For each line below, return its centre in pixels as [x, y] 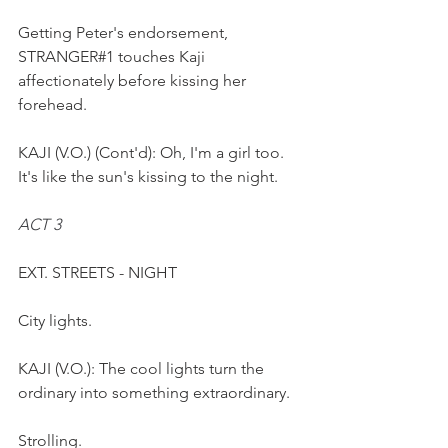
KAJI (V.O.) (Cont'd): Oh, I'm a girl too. [153, 152]
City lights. [55, 320]
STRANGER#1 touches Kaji [113, 56]
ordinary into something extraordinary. [156, 392]
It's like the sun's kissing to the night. [148, 176]
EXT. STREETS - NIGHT [99, 272]
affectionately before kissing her [134, 80]
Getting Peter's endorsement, [125, 32]
